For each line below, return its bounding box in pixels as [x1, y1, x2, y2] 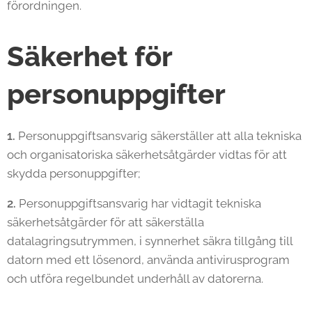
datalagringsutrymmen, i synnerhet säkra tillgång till [7, 234, 292, 248]
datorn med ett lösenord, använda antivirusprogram [7, 253, 290, 267]
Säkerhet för [7, 40, 172, 72]
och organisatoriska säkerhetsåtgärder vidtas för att [7, 148, 287, 162]
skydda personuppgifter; [7, 166, 140, 180]
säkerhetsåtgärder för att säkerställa [7, 215, 204, 229]
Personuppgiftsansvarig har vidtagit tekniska [16, 196, 261, 210]
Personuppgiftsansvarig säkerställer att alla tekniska [15, 129, 302, 143]
